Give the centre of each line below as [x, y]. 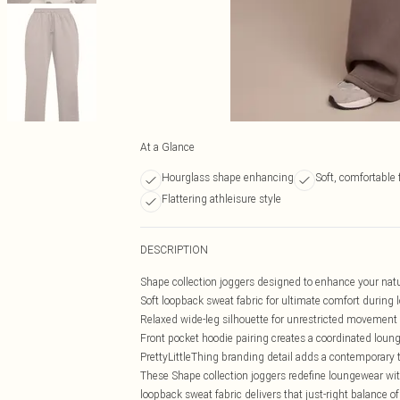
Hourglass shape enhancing [228, 177]
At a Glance [167, 147]
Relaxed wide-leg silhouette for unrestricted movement [269, 319]
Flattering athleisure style [221, 199]
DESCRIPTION [174, 250]
